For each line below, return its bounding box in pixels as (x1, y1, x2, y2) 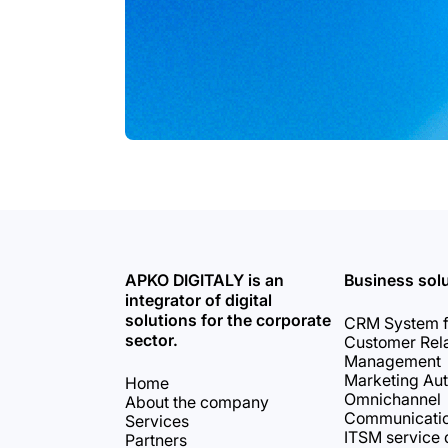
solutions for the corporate (124, 310, 331, 330)
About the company (124, 392, 269, 412)
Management (343, 351, 441, 371)
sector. (124, 330, 178, 350)
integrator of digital (124, 290, 272, 310)
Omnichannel (343, 389, 441, 409)
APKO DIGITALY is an (124, 270, 284, 290)
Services (124, 411, 189, 431)
